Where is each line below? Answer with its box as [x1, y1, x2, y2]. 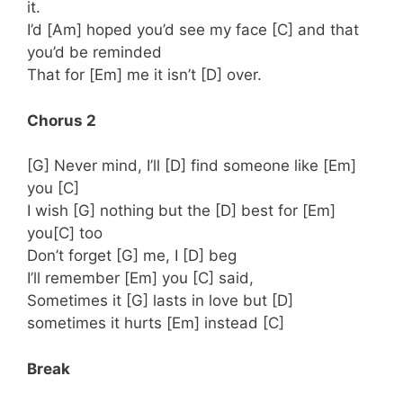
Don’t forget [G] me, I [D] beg [27, 246, 237, 265]
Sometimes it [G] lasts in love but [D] [27, 291, 293, 310]
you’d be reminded [27, 43, 162, 62]
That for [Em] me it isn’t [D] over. [27, 66, 262, 85]
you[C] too [27, 224, 103, 243]
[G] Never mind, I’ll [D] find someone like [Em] [27, 157, 356, 175]
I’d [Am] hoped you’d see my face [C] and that [27, 21, 359, 40]
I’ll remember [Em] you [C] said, [27, 269, 254, 288]
